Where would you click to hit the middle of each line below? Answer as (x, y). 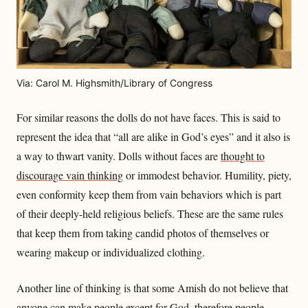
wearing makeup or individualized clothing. (111, 252)
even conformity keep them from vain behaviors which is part (149, 195)
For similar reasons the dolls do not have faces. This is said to (148, 118)
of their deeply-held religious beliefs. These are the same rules (150, 214)
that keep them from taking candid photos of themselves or (143, 233)
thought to (243, 156)
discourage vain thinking (70, 175)
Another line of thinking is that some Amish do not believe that (152, 288)
